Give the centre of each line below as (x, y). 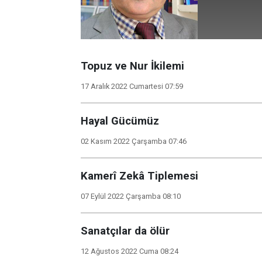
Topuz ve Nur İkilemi (132, 66)
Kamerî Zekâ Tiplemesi (139, 176)
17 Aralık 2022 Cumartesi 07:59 (132, 86)
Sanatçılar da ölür (125, 231)
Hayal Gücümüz (120, 121)
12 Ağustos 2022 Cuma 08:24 (130, 251)
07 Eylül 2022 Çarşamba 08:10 (131, 196)
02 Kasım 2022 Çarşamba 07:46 (134, 141)
